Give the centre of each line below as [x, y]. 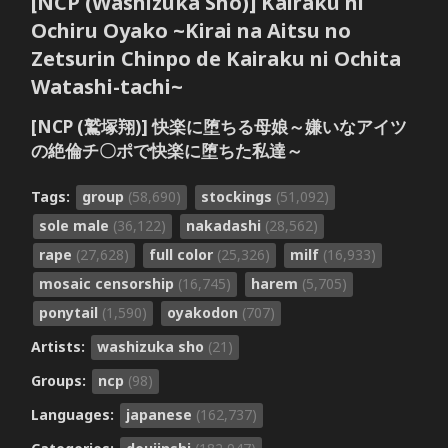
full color [182, 254]
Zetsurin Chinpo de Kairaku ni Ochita [215, 59]
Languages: [74, 414]
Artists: [59, 346]
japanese [160, 414]
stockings [238, 196]
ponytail [70, 312]
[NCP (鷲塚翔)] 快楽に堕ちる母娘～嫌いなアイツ [218, 126]
